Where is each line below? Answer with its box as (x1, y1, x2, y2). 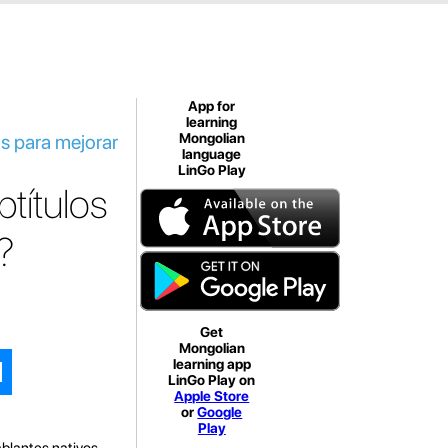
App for (188, 98, 236, 114)
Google (197, 404, 243, 420)
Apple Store (174, 388, 250, 404)
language (182, 146, 242, 162)
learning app (172, 356, 251, 372)
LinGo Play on (168, 372, 256, 388)
